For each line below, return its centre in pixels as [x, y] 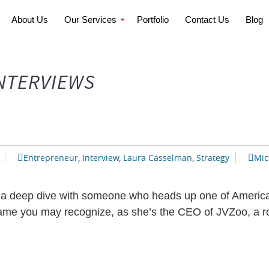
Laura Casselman [158, 158]
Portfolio [153, 20]
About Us [30, 20]
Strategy [213, 158]
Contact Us [207, 20]
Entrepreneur [51, 158]
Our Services [90, 20]
